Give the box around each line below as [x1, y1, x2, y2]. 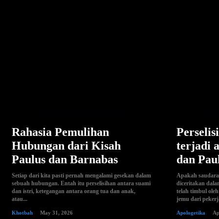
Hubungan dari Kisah [12, 139, 121, 152]
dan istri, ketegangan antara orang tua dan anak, [12, 187, 135, 195]
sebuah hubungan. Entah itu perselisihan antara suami [12, 179, 151, 187]
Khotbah [12, 209, 33, 216]
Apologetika [176, 209, 205, 216]
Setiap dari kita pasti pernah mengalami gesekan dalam [12, 172, 151, 179]
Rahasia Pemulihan [12, 125, 109, 138]
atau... [12, 195, 27, 202]
